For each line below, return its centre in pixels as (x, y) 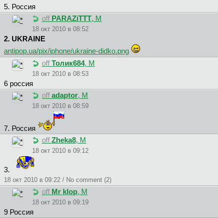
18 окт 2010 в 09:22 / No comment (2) (58, 180)
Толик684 (68, 64)
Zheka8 (64, 140)
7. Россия (21, 129)
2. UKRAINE (25, 39)
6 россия (18, 84)
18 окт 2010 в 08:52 (60, 29)
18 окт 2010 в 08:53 (60, 74)
